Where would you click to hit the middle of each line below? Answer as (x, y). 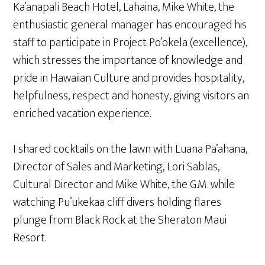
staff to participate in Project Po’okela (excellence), (130, 43)
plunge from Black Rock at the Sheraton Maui (120, 220)
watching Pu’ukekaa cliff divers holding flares (117, 202)
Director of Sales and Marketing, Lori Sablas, (117, 167)
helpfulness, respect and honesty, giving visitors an (131, 96)
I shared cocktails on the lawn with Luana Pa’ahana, (130, 149)
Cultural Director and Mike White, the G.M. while (124, 185)
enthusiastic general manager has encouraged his (130, 25)
